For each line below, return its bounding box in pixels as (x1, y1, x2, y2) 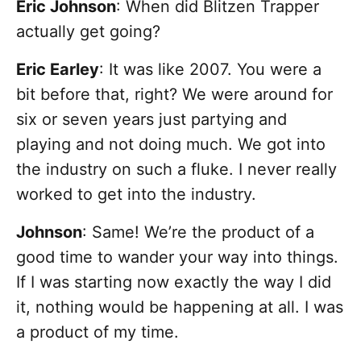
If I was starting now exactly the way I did (16, 272, 331, 293)
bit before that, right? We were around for (16, 85, 333, 105)
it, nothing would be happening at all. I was (16, 297, 343, 317)
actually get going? (16, 22, 160, 42)
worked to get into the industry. (16, 185, 256, 205)
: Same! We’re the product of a (82, 222, 314, 243)
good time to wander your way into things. (16, 247, 338, 268)
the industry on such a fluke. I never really (16, 160, 337, 180)
